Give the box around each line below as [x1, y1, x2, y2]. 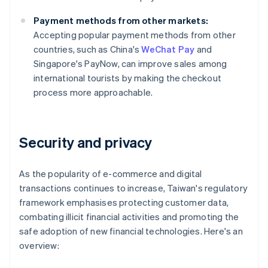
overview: [19, 239, 59, 252]
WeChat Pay [141, 43, 195, 56]
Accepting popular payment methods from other [33, 29, 236, 41]
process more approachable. [33, 86, 153, 99]
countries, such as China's [33, 43, 142, 56]
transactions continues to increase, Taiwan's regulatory [19, 182, 248, 194]
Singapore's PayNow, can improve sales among [33, 57, 227, 70]
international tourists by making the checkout [33, 72, 221, 84]
